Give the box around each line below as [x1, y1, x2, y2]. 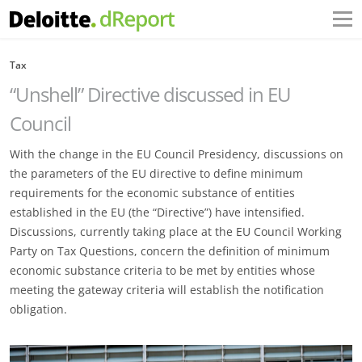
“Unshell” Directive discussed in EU [10, 81, 291, 107]
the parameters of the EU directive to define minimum [10, 166, 303, 181]
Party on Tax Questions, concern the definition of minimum [10, 243, 330, 259]
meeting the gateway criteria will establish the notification [10, 282, 324, 297]
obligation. [10, 301, 67, 317]
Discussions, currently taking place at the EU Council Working [10, 224, 342, 239]
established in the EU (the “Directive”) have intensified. [10, 204, 305, 220]
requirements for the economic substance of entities [10, 185, 295, 200]
